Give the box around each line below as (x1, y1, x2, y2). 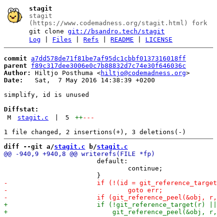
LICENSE (145, 36, 173, 43)
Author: (4, 69, 31, 77)
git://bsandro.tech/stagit (68, 28, 165, 35)
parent (4, 62, 27, 69)
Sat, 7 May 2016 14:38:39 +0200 (23, 76, 155, 84)
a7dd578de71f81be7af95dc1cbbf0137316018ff (31, 54, 186, 62)
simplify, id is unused (4, 91, 89, 98)
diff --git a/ (4, 142, 54, 150)
